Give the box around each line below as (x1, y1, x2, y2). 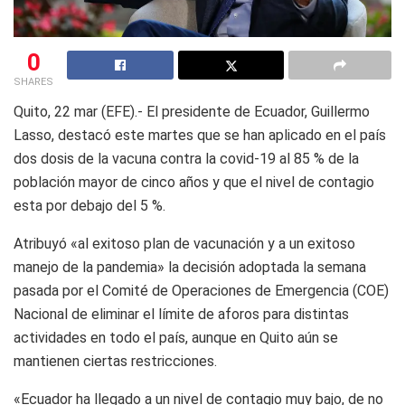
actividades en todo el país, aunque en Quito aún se (14, 328, 338, 346)
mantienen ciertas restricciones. (14, 352, 217, 370)
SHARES (14, 75, 53, 88)
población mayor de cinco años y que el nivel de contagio (14, 173, 374, 191)
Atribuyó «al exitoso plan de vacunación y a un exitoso (14, 234, 355, 252)
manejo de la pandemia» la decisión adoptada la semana (14, 258, 366, 276)
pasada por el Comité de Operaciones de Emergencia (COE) (14, 281, 389, 299)
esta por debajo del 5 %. (14, 196, 165, 214)
